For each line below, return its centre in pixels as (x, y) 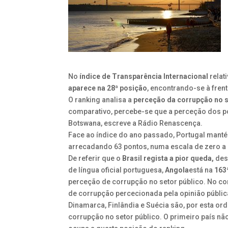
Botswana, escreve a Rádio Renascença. (136, 123)
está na (202, 170)
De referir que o (95, 158)
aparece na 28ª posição (108, 88)
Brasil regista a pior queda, (167, 158)
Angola (177, 170)
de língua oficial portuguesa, (117, 170)
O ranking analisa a (100, 100)
